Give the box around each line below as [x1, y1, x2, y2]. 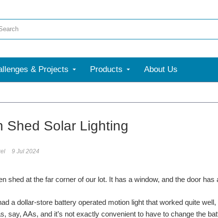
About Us [144, 65, 178, 74]
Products [90, 65, 123, 74]
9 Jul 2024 [12, 148, 39, 155]
